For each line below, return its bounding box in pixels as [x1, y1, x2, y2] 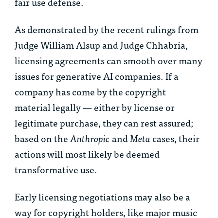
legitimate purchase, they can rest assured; [15, 115, 193, 130]
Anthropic [70, 130, 110, 146]
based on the [15, 130, 70, 146]
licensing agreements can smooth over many [15, 53, 202, 68]
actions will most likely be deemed [15, 146, 160, 162]
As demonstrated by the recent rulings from [15, 21, 199, 37]
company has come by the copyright [15, 84, 166, 99]
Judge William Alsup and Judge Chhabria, [15, 37, 188, 53]
